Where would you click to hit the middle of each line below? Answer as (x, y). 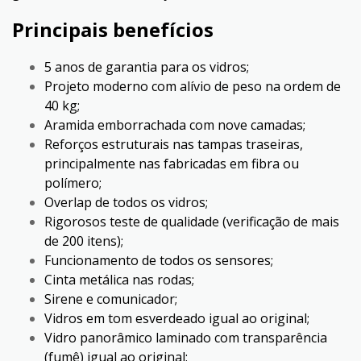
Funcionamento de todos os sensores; (159, 260)
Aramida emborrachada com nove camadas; (175, 124)
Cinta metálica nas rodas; (119, 279)
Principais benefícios (113, 29)
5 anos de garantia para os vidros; (147, 66)
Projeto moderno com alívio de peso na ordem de (193, 86)
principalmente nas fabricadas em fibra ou (172, 163)
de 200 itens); (84, 241)
